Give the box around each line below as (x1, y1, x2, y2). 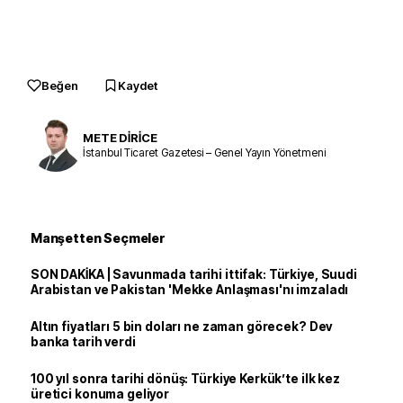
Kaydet (118, 78, 157, 93)
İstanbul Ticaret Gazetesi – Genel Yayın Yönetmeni (83, 145, 326, 159)
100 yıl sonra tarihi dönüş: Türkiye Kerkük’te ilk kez (31, 372, 340, 386)
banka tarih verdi (31, 335, 136, 349)
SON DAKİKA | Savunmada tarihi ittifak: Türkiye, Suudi (31, 267, 357, 282)
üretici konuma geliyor (31, 387, 170, 401)
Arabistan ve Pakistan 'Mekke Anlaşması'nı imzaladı (31, 282, 349, 297)
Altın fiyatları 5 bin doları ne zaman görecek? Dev (31, 319, 333, 334)
